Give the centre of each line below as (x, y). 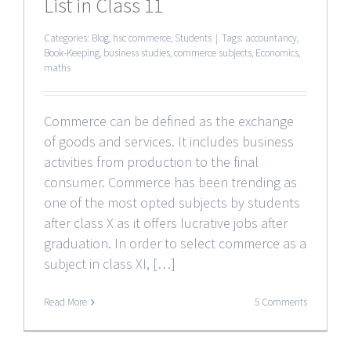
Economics (277, 52)
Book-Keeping (72, 52)
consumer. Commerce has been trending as (170, 182)
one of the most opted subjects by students (172, 202)
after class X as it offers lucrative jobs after (166, 223)
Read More (65, 302)
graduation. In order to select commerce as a (175, 243)
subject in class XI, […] (110, 263)
